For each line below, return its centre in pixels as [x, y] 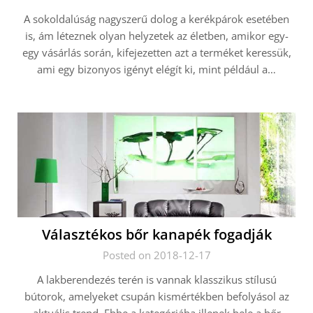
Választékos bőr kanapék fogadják [156, 234]
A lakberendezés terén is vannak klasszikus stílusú [156, 279]
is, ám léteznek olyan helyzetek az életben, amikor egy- [156, 36]
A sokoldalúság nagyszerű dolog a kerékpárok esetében [156, 19]
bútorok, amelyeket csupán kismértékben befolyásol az [156, 296]
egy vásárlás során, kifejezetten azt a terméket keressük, [156, 52]
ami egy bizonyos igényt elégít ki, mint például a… [156, 69]
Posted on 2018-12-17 [156, 255]
